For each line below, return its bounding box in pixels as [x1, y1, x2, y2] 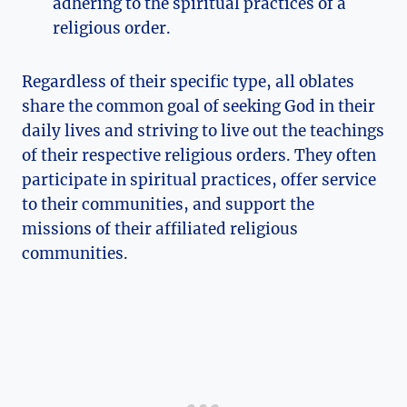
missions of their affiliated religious [22, 219, 298, 240]
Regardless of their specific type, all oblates [22, 72, 354, 93]
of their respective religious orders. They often [22, 145, 376, 166]
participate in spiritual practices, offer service [22, 170, 376, 191]
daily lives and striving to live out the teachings [22, 121, 384, 142]
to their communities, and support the [22, 194, 314, 215]
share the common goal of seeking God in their [22, 96, 375, 117]
